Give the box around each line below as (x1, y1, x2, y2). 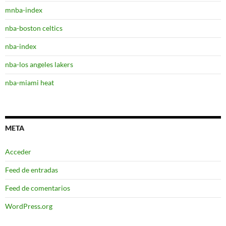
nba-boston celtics (5, 23, 63, 32)
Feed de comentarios (5, 183, 70, 192)
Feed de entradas (5, 165, 58, 174)
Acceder (5, 147, 31, 156)
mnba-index (5, 5, 42, 14)
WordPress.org (5, 201, 52, 210)
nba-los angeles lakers (5, 60, 73, 69)
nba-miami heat (5, 78, 54, 87)
